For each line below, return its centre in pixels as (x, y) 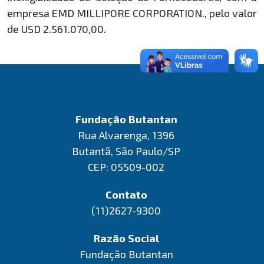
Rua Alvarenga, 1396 (126, 135)
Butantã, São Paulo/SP (126, 151)
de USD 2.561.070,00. (57, 29)
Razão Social (126, 238)
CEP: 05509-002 (126, 167)
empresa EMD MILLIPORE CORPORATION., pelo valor (132, 13)
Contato (126, 194)
